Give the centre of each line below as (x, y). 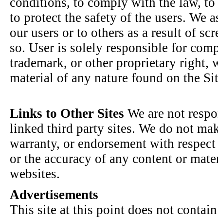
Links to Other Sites (67, 114)
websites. (35, 174)
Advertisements (54, 194)
